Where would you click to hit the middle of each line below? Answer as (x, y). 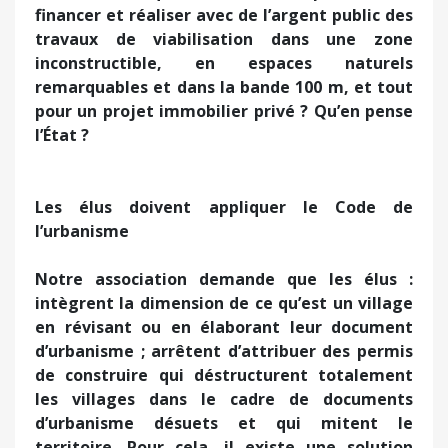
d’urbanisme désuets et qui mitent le (224, 422)
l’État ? (62, 134)
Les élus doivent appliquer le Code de (224, 206)
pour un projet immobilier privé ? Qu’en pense (224, 110)
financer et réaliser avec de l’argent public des (224, 14)
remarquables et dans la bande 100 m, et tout (224, 86)
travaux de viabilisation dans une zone (224, 38)
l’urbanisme (82, 230)
